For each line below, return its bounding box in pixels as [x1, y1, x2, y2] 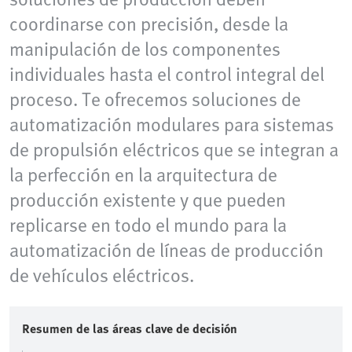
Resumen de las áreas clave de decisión [22, 319, 237, 339]
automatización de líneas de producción [9, 236, 324, 264]
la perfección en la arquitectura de [9, 160, 277, 189]
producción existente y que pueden [9, 185, 286, 214]
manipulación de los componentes [9, 35, 280, 63]
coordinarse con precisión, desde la [9, 9, 288, 38]
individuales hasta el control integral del [9, 60, 324, 88]
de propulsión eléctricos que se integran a [9, 135, 339, 163]
